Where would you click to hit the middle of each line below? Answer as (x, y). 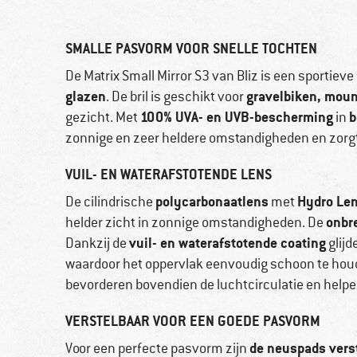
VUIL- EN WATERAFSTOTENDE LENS (169, 175)
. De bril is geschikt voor (176, 97)
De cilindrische (110, 202)
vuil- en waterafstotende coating (228, 243)
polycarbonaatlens (212, 202)
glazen (86, 96)
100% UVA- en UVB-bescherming (237, 117)
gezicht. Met (103, 118)
